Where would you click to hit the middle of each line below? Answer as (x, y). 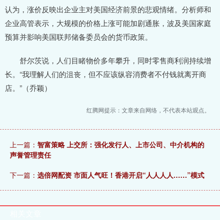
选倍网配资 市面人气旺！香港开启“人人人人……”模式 (121, 175)
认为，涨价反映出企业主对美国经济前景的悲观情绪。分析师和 (108, 9)
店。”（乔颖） (28, 87)
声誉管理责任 (30, 154)
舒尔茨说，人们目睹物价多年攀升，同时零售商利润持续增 (108, 60)
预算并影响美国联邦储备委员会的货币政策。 (79, 36)
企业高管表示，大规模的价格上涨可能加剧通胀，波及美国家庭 (108, 23)
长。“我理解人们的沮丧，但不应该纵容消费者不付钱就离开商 (106, 74)
